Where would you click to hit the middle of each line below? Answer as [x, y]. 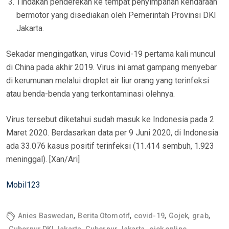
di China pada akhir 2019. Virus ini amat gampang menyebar [111, 67]
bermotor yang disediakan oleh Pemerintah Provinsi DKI [116, 15]
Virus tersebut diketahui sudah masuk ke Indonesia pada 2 [110, 120]
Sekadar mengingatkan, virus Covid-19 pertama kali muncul [111, 54]
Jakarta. [30, 29]
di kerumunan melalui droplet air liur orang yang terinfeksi [108, 81]
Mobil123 [23, 185]
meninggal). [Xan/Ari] [43, 159]
